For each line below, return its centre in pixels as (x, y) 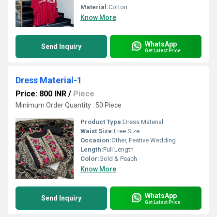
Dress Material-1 (49, 80)
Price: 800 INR (41, 94)
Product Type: (102, 122)
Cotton (118, 7)
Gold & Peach (118, 159)
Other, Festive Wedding (144, 140)
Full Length (118, 149)
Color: (90, 159)
